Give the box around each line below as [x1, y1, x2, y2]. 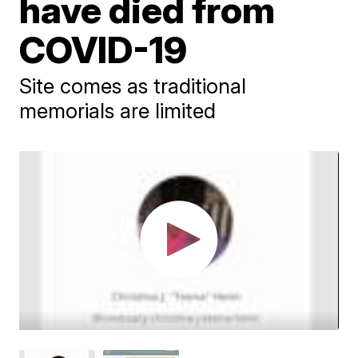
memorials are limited [19, 98, 217, 123]
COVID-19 [19, 27, 188, 72]
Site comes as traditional [19, 74, 247, 98]
